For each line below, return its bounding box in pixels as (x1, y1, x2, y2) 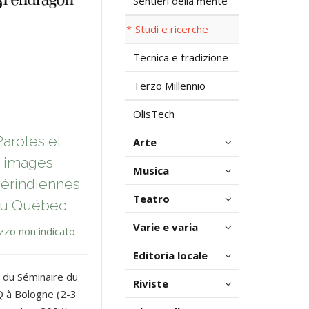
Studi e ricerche (135, 22, 208, 36)
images (3, 154, 54, 172)
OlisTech (133, 107, 175, 121)
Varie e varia (133, 220, 198, 234)
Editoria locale (133, 248, 208, 262)
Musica (133, 163, 169, 177)
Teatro (133, 192, 170, 206)
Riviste (133, 277, 168, 290)
